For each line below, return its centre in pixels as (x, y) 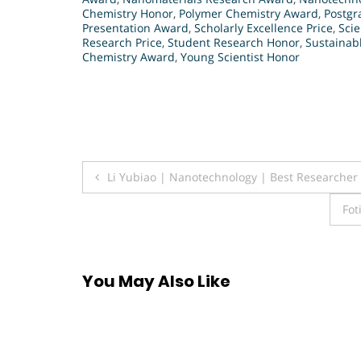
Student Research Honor (234, 42)
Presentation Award (135, 27)
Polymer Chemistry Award (249, 13)
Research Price (122, 42)
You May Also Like (156, 282)
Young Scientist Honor (240, 56)
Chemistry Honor (128, 13)
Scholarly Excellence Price (263, 27)
